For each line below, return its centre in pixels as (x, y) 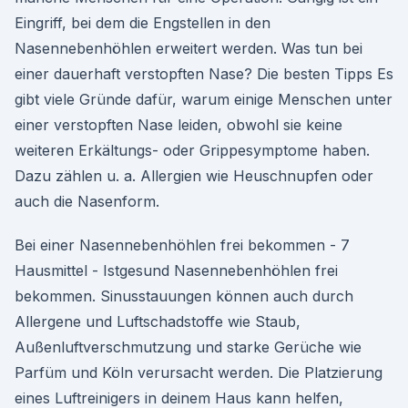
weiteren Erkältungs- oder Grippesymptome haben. (192, 150)
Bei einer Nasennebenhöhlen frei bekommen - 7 (182, 245)
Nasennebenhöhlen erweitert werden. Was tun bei (189, 48)
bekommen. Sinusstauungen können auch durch (184, 296)
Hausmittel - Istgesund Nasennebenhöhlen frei (176, 270)
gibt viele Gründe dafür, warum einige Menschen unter (204, 99)
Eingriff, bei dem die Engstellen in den (143, 23)
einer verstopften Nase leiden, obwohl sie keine (178, 125)
